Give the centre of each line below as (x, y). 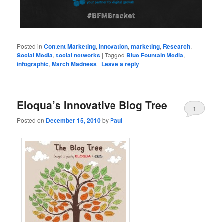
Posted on (31, 120)
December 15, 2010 (73, 120)
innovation (113, 46)
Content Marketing (70, 46)
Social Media (35, 55)
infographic (33, 64)
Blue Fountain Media (155, 55)
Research (177, 46)
